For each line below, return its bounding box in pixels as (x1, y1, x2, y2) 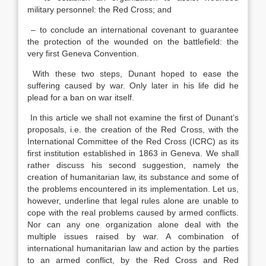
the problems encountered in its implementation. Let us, (27, 184, 239, 194)
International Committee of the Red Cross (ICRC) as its (27, 137, 239, 146)
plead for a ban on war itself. (27, 93, 134, 102)
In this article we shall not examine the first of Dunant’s (27, 113, 239, 122)
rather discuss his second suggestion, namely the (27, 160, 239, 170)
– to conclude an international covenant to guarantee (27, 25, 239, 34)
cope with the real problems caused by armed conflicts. (27, 208, 239, 217)
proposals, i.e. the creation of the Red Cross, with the (27, 125, 239, 134)
